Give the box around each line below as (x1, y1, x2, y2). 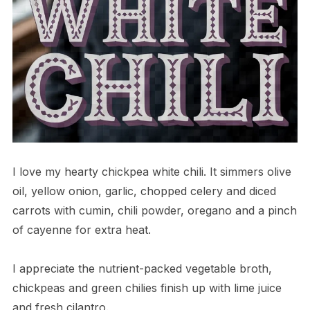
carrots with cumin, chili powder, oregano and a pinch (12, 203, 297, 217)
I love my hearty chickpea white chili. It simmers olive (12, 164, 291, 179)
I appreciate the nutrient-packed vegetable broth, (12, 261, 272, 275)
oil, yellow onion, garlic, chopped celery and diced (12, 183, 276, 198)
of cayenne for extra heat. (12, 222, 151, 237)
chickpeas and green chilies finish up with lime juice (12, 280, 282, 295)
